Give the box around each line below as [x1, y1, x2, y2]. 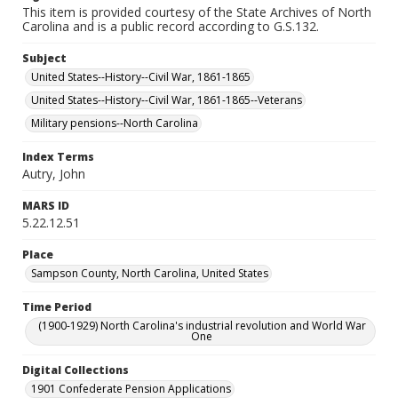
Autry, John [22, 165, 85, 182]
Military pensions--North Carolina [31, 115, 198, 131]
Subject [22, 51, 67, 66]
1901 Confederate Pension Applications [31, 381, 231, 396]
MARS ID [22, 198, 69, 213]
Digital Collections [22, 362, 129, 378]
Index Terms [22, 149, 94, 164]
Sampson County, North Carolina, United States [31, 266, 268, 281]
